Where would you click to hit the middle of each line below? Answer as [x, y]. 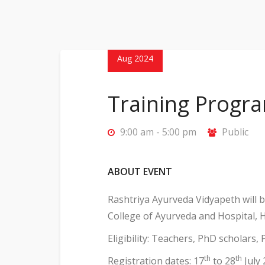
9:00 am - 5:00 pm [157, 132]
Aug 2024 [135, 58]
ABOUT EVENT [140, 172]
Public [234, 132]
